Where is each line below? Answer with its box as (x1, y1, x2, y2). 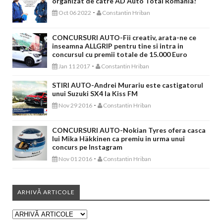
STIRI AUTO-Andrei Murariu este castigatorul (52, 81, 203, 89)
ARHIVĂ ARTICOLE (17, 188, 75, 196)
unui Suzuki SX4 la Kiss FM (52, 89, 138, 98)
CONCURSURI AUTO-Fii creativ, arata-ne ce (52, 33, 196, 42)
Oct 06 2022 (57, 9, 91, 16)
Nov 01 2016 (57, 155, 92, 163)
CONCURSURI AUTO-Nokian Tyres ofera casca (52, 126, 206, 134)
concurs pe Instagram (52, 143, 122, 151)
